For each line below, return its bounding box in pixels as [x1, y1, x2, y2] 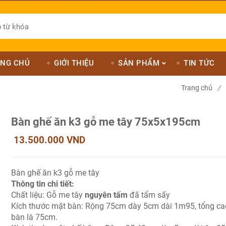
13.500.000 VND [14, 134, 86, 146]
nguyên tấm [85, 190, 128, 200]
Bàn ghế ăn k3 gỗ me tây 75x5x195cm [11, 116, 201, 128]
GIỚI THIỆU [54, 59, 94, 68]
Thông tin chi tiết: [11, 179, 77, 189]
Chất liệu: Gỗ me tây [11, 190, 85, 200]
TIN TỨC [184, 59, 215, 68]
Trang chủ [181, 84, 212, 92]
